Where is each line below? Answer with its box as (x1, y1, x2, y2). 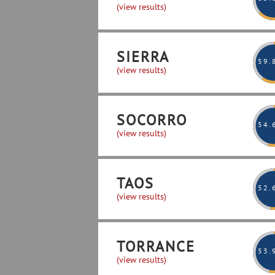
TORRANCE (117, 237, 195, 256)
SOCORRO (117, 110, 187, 130)
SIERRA (117, 47, 169, 66)
